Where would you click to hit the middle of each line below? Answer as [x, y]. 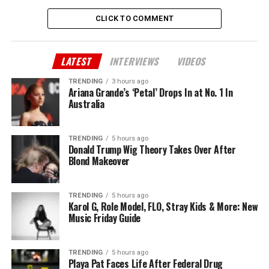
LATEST [77, 61]
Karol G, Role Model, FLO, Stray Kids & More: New [163, 206]
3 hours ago [130, 81]
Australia [86, 104]
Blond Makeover [99, 161]
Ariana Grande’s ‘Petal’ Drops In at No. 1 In [150, 92]
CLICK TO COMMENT [134, 18]
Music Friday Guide [104, 218]
